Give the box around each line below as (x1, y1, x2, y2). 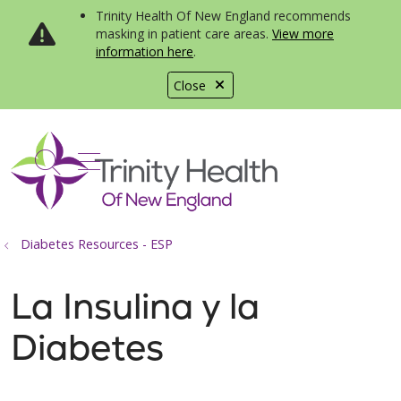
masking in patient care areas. (96, 25, 272, 42)
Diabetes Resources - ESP (21, 235, 173, 252)
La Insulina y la (11, 283, 260, 329)
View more (272, 25, 334, 42)
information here (96, 43, 193, 60)
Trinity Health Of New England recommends (96, 7, 351, 24)
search (46, 153, 125, 189)
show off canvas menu (77, 141, 341, 176)
